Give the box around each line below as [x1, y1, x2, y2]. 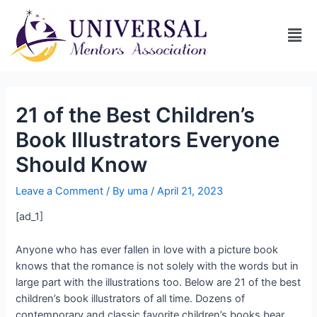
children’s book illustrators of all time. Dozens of [16, 292, 246, 305]
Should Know [16, 151, 148, 177]
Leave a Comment [16, 184, 104, 197]
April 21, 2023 [157, 184, 224, 197]
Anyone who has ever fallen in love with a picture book [16, 243, 279, 256]
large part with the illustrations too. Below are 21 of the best [16, 275, 301, 289]
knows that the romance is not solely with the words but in [16, 259, 299, 272]
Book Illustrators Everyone [16, 127, 280, 152]
